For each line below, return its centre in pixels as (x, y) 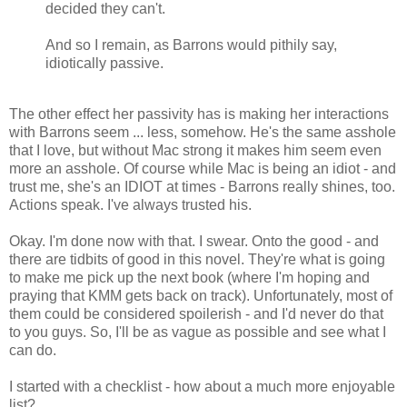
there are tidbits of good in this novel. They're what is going (197, 259)
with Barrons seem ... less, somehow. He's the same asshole (203, 132)
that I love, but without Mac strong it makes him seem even (195, 150)
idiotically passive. (104, 63)
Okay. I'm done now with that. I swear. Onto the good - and (194, 241)
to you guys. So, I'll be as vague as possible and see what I (198, 332)
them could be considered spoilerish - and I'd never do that (196, 313)
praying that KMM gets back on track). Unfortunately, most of (201, 295)
